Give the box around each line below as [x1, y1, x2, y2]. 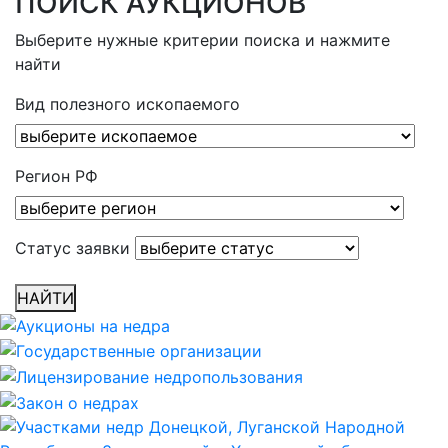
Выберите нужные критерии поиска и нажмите [15, 30, 390, 51]
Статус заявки [15, 238, 130, 259]
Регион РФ [15, 166, 98, 187]
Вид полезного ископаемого [15, 94, 240, 115]
